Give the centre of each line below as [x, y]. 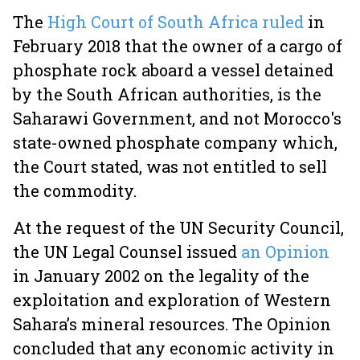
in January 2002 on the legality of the [161, 276]
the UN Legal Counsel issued [127, 252]
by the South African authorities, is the [167, 94]
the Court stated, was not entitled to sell [170, 166]
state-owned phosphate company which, [175, 142]
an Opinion [285, 252]
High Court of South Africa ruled [178, 22]
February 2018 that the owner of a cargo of [178, 46]
